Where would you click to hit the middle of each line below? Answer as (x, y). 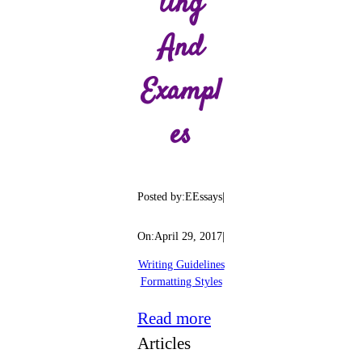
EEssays (204, 196)
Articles (164, 343)
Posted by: (161, 196)
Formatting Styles (181, 281)
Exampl (181, 92)
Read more (174, 318)
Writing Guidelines (181, 264)
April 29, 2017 (188, 236)
